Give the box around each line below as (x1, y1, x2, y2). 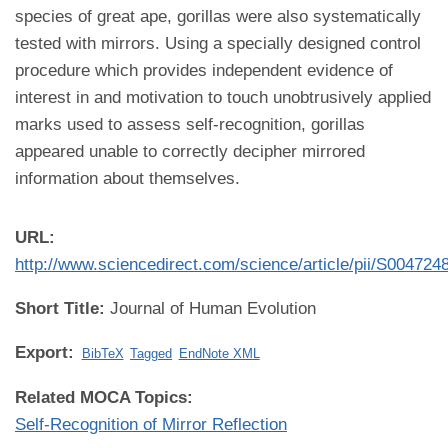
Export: (15, 343, 79, 362)
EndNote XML (178, 346, 260, 361)
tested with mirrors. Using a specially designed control (15, 34, 421, 53)
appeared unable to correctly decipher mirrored (15, 142, 365, 161)
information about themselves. (15, 169, 240, 188)
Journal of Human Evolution (110, 299, 316, 318)
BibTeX (81, 346, 124, 361)
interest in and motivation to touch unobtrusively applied (15, 88, 431, 107)
